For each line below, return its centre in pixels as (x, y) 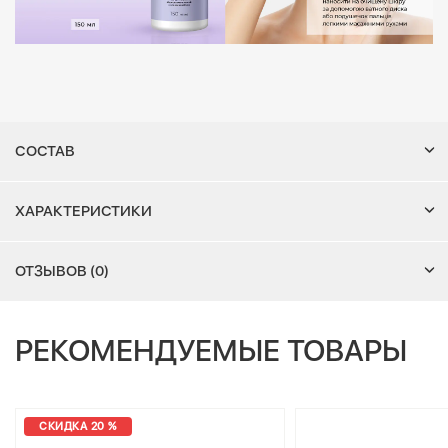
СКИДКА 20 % (78, 426)
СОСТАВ (45, 150)
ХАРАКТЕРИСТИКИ (83, 210)
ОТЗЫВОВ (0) (62, 270)
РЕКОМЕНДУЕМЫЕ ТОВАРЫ (211, 349)
